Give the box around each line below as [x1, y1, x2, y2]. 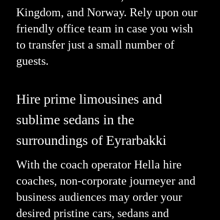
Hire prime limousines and [16, 91, 162, 107]
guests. [16, 54, 49, 67]
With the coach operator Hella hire [16, 158, 182, 171]
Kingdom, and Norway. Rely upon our [16, 5, 197, 19]
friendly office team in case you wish [16, 22, 193, 35]
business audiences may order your [16, 191, 182, 204]
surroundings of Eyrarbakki [16, 132, 166, 148]
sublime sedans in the [16, 111, 134, 127]
